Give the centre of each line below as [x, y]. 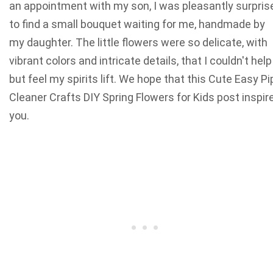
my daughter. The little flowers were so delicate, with [138, 42]
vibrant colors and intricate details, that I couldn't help [140, 61]
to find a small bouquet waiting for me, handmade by [137, 24]
